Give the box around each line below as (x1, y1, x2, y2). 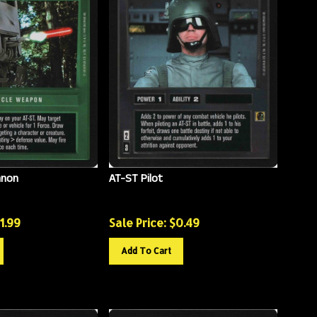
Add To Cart (120, 240, 171, 251)
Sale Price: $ (108, 209, 175, 225)
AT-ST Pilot (108, 165, 163, 182)
